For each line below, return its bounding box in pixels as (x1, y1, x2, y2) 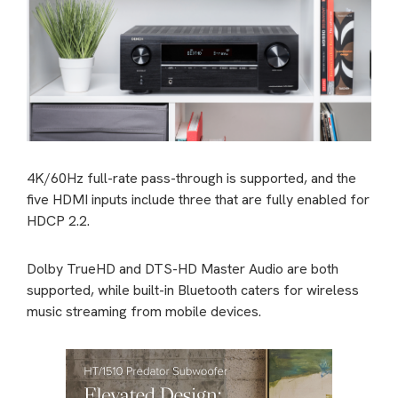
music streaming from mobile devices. (27, 302, 261, 322)
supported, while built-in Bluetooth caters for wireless (27, 281, 359, 300)
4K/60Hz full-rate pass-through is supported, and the (27, 169, 356, 188)
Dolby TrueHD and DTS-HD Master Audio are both (27, 259, 338, 279)
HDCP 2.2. (27, 211, 90, 231)
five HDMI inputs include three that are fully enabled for (27, 190, 370, 210)
